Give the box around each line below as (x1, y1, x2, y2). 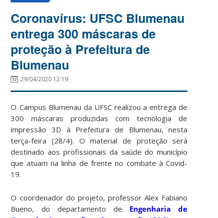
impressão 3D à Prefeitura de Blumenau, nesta (11, 124, 188, 134)
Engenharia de (129, 203, 188, 214)
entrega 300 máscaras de (11, 24, 156, 42)
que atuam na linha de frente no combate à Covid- (11, 158, 188, 168)
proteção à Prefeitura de (11, 40, 150, 58)
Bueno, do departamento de (11, 203, 130, 214)
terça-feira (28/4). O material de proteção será (11, 135, 188, 145)
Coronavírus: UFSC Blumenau (11, 9, 185, 27)
